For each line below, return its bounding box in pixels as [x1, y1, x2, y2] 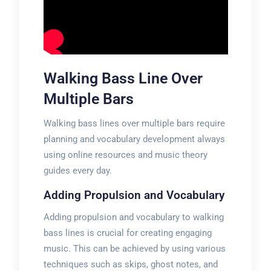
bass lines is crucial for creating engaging [43, 227, 212, 238]
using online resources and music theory [43, 149, 207, 160]
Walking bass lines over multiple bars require [43, 118, 225, 129]
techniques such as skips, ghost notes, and [43, 259, 218, 270]
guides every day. [43, 165, 112, 176]
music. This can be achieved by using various [43, 243, 226, 254]
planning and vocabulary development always [43, 134, 225, 145]
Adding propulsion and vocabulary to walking [43, 212, 224, 223]
